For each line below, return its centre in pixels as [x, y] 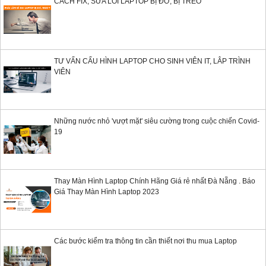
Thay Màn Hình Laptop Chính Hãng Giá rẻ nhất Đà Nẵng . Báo [155, 181]
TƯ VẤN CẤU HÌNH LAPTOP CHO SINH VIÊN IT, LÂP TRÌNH [152, 61]
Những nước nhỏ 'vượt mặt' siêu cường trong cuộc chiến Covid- [157, 121]
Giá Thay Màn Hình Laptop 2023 [107, 192]
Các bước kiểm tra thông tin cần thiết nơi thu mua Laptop [145, 241]
